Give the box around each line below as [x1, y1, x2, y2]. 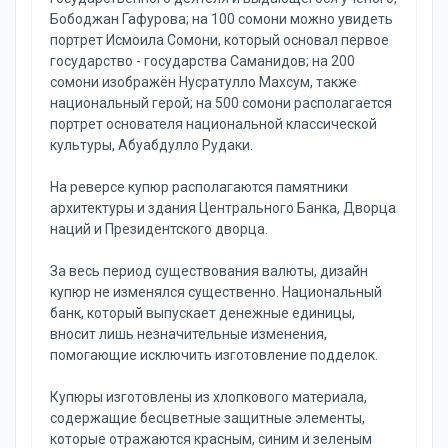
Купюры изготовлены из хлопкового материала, [50, 389, 367, 405]
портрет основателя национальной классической [50, 116, 377, 132]
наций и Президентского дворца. [50, 221, 268, 237]
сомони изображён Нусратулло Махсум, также [50, 74, 357, 90]
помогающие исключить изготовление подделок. [50, 347, 378, 363]
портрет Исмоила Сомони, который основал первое [50, 32, 389, 48]
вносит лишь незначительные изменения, [50, 326, 327, 342]
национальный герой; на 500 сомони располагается [50, 95, 392, 111]
